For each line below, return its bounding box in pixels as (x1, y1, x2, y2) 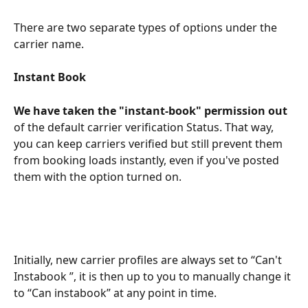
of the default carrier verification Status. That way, (14, 120, 276, 135)
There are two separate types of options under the (14, 19, 280, 35)
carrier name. (14, 36, 84, 52)
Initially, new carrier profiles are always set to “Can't (14, 252, 285, 268)
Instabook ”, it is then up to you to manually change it (14, 269, 294, 285)
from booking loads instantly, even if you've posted (14, 153, 282, 168)
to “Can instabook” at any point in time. (14, 285, 217, 301)
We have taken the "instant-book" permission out (14, 103, 287, 119)
